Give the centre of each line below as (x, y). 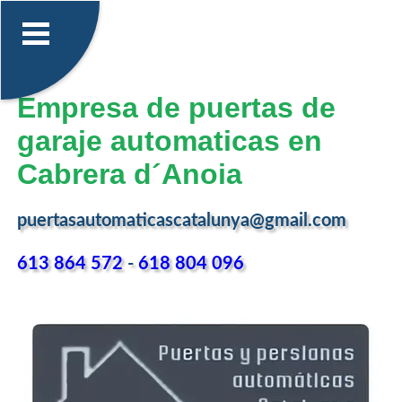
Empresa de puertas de (176, 107)
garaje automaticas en (169, 140)
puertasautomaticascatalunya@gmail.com (181, 221)
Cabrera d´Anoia (129, 174)
